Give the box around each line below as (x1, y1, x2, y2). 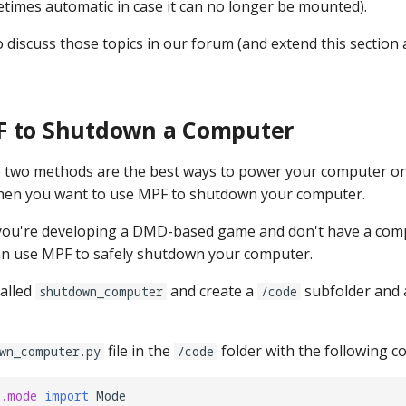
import (44, 386, 89, 404)
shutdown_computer (39, 283, 163, 300)
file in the (104, 341, 174, 361)
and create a (167, 281, 257, 301)
